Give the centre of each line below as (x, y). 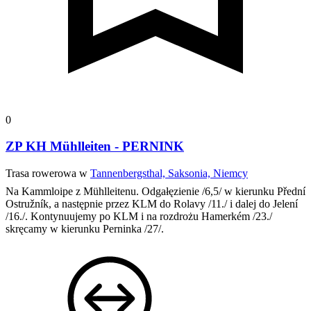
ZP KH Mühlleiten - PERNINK (95, 146)
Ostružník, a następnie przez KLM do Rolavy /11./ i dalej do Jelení (152, 204)
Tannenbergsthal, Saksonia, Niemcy (169, 174)
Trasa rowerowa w (48, 174)
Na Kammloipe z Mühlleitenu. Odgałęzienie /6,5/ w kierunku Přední (155, 192)
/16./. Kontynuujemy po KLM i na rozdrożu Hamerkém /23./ (139, 217)
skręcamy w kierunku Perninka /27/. (85, 229)
